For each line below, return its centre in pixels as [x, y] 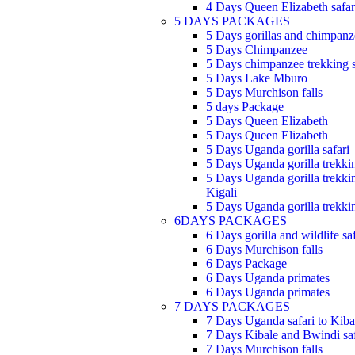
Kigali [221, 192]
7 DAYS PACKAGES [232, 306]
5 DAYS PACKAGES [232, 21]
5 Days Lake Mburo [257, 78]
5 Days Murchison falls [264, 92]
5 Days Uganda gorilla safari [278, 149]
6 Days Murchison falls [264, 249]
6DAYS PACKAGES [231, 221]
